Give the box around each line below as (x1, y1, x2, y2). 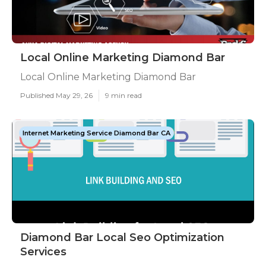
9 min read (105, 91, 142, 100)
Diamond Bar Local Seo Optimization (20, 231, 224, 244)
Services (20, 245, 66, 258)
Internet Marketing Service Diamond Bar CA (23, 129, 170, 137)
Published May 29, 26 (20, 91, 93, 100)
